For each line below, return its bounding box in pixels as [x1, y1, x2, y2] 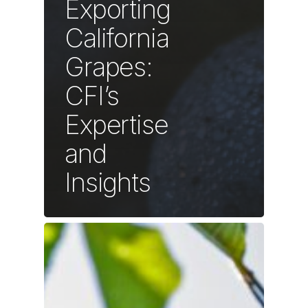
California [65, 22, 169, 54]
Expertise [65, 109, 168, 141]
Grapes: [65, 51, 153, 83]
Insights [65, 166, 151, 199]
